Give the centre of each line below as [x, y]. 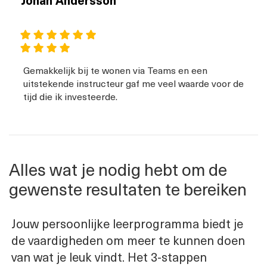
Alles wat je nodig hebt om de [118, 169]
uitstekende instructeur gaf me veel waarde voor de [133, 83]
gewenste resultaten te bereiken [128, 189]
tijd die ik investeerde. [70, 96]
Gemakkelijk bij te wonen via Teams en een [115, 70]
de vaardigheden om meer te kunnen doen [128, 240]
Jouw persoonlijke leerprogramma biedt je [127, 224]
